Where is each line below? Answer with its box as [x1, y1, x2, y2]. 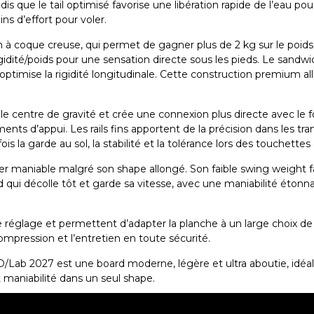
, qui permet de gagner [81, 39, 197, 52]
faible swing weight [212, 163, 306, 176]
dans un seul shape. [57, 272, 155, 285]
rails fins [90, 123, 128, 136]
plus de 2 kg [197, 39, 256, 52]
